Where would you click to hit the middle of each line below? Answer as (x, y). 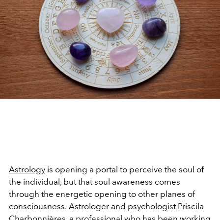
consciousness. (38, 206)
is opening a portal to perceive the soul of (124, 169)
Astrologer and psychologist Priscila (136, 206)
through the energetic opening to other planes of (102, 194)
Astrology (27, 169)
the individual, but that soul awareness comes (95, 181)
